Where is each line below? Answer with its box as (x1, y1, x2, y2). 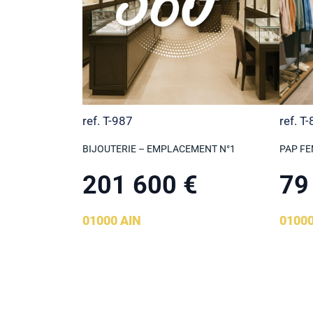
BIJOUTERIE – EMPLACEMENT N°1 (82, 143, 236, 155)
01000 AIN (82, 213, 142, 228)
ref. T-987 (82, 114, 133, 129)
